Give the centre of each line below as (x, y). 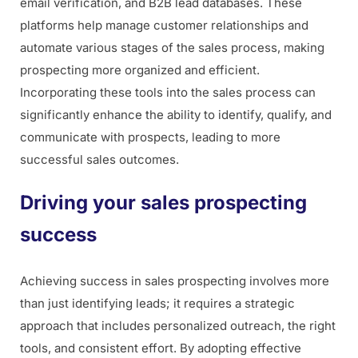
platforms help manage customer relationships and (164, 26)
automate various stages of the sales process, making (172, 48)
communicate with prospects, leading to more (150, 137)
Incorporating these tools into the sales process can (168, 93)
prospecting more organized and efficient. (140, 70)
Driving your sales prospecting (163, 203)
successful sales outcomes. (99, 160)
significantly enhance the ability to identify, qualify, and (176, 115)
